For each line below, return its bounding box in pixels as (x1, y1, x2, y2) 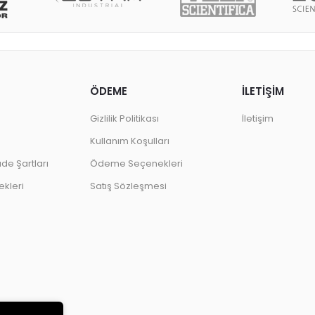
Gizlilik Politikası (90, 113, 160, 123)
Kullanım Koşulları (90, 136, 170, 146)
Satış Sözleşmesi (90, 181, 167, 191)
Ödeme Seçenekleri (90, 158, 184, 168)
